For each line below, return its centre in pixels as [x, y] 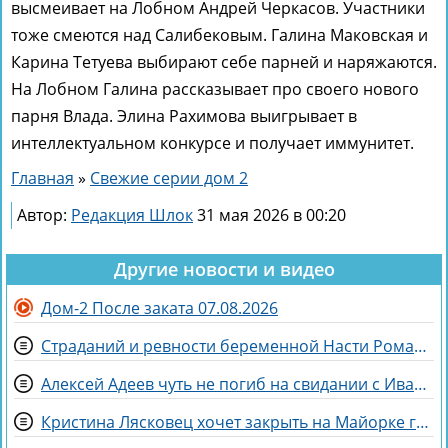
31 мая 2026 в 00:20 [271, 215]
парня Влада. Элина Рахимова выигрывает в [184, 116]
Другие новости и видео [224, 269]
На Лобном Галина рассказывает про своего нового [215, 89]
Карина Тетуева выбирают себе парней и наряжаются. [224, 62]
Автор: [44, 215]
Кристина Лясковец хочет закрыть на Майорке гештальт [422, 422]
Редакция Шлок [132, 215]
